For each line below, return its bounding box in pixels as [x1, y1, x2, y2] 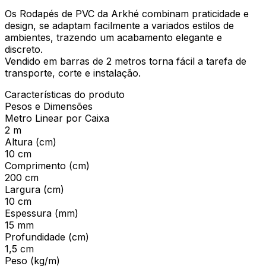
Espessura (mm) [5, 207, 78, 219]
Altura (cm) [5, 135, 56, 148]
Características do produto [5, 88, 125, 100]
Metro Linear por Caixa [5, 112, 109, 124]
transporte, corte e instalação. [5, 66, 141, 79]
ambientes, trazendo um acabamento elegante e [5, 31, 222, 43]
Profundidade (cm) [5, 230, 89, 243]
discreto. [5, 43, 43, 55]
